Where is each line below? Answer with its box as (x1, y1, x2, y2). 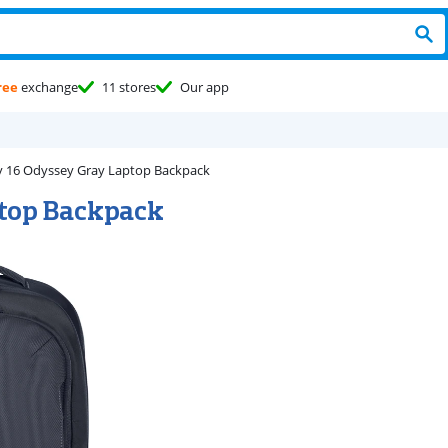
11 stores (102, 77, 156, 96)
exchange (18, 77, 78, 96)
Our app (180, 77, 229, 96)
